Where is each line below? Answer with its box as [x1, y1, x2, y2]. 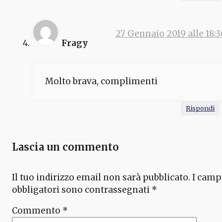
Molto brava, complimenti [45, 76, 158, 87]
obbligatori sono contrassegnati [12, 184, 152, 195]
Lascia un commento [12, 140, 119, 153]
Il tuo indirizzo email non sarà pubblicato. [12, 171, 190, 183]
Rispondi [186, 104, 215, 112]
